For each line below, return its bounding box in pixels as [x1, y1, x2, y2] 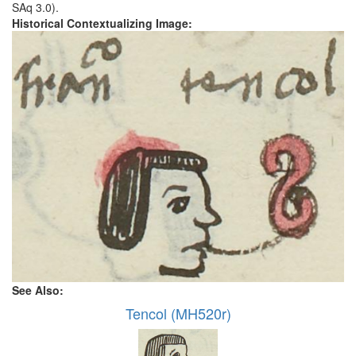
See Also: [12, 281, 67, 298]
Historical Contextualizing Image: [12, 15, 195, 32]
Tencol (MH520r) [125, 302, 231, 323]
